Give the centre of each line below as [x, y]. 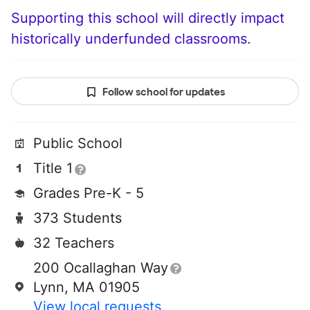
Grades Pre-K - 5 [89, 193]
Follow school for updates [163, 92]
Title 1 [53, 168]
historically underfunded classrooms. [131, 39]
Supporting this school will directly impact [148, 18]
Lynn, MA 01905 [86, 288]
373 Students [77, 218]
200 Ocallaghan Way [101, 268]
